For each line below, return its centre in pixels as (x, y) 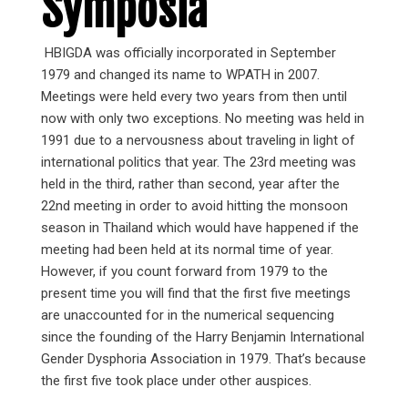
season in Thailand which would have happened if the (199, 228)
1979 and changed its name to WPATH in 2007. (180, 75)
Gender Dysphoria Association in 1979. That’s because (203, 359)
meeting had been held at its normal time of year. (187, 250)
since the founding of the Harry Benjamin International (202, 337)
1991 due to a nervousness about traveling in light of (198, 140)
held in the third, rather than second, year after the (190, 184)
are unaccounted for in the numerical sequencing (187, 315)
